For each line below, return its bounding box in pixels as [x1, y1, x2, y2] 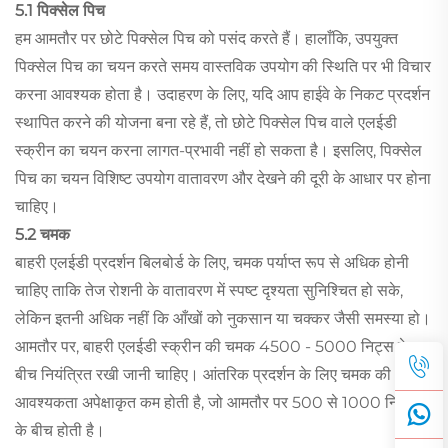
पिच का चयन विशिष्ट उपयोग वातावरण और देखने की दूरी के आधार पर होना [15, 168, 431, 188]
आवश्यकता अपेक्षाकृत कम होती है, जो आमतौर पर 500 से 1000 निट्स [15, 392, 418, 412]
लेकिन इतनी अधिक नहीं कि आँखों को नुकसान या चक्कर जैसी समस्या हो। [15, 308, 431, 328]
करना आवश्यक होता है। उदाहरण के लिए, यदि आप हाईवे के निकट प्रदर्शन [15, 84, 430, 104]
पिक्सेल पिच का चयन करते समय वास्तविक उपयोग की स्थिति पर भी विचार [15, 56, 431, 76]
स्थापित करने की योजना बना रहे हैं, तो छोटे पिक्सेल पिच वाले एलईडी [15, 112, 397, 132]
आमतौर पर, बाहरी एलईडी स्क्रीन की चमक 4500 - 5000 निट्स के [15, 336, 410, 356]
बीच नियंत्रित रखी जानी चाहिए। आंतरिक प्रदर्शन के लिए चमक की [15, 364, 391, 384]
